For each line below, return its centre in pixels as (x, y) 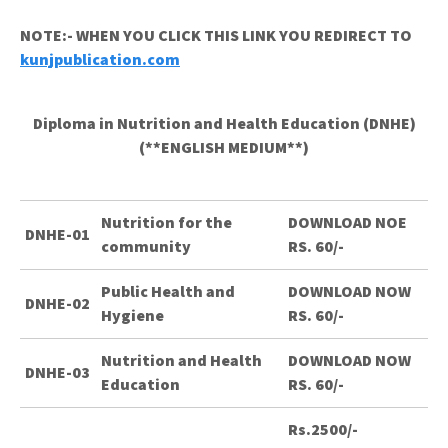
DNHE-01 (57, 234)
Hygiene (132, 315)
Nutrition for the (166, 222)
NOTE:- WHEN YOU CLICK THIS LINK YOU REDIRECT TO (216, 35)
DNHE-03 (57, 372)
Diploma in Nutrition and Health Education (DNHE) (224, 123)
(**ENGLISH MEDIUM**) (224, 147)
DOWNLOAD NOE (347, 222)
